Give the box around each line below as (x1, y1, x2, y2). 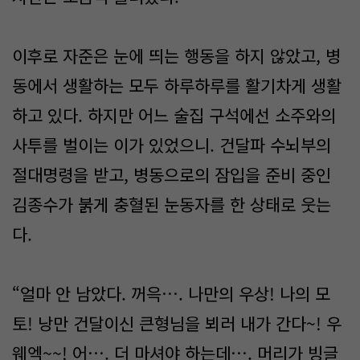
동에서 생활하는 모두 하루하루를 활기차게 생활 (12, 73, 342, 97)
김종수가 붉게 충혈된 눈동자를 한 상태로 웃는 (12, 192, 331, 216)
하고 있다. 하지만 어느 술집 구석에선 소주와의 (12, 103, 336, 127)
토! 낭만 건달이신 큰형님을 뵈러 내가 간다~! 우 (12, 311, 342, 335)
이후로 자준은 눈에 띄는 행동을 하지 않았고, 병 (12, 43, 341, 67)
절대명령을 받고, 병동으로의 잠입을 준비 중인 (12, 162, 331, 186)
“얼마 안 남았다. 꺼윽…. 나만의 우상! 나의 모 (12, 281, 330, 305)
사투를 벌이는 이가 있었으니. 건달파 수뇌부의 (12, 133, 331, 157)
